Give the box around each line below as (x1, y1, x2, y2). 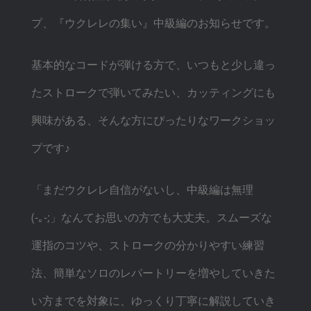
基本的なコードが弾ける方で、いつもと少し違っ (31, 56, 276, 72)
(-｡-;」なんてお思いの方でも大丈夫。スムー (31, 209, 250, 225)
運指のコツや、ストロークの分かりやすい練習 (31, 237, 264, 253)
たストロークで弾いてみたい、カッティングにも (31, 84, 276, 100)
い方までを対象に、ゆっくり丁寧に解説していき (31, 292, 276, 308)
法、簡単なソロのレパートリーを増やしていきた (31, 264, 276, 280)
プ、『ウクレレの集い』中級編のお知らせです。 (31, 15, 276, 31)
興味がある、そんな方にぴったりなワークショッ (31, 112, 276, 128)
